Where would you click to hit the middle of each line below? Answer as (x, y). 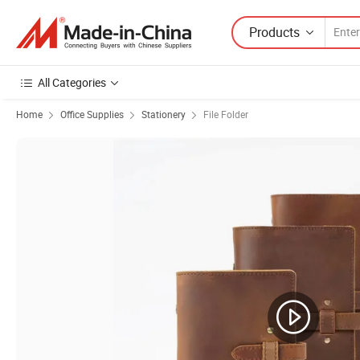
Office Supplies (92, 114)
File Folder (226, 114)
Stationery (164, 114)
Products (274, 32)
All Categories (72, 82)
